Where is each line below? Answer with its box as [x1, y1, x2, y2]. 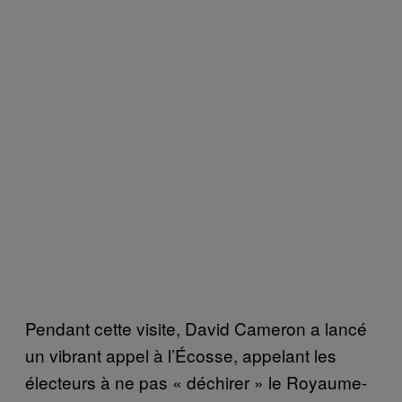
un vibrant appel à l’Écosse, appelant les [25, 342, 336, 367]
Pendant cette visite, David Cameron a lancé [25, 315, 367, 340]
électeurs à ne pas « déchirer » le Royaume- [25, 369, 367, 394]
